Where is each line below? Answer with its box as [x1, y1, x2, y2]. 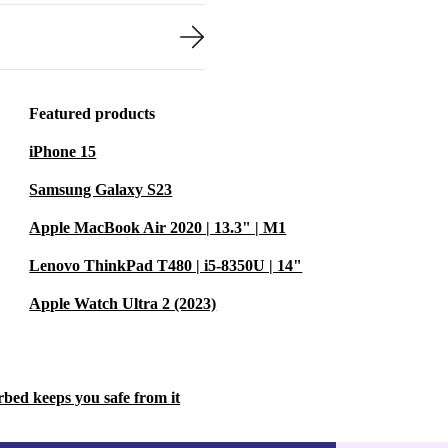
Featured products [29, 105, 156, 122]
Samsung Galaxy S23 [29, 181, 173, 198]
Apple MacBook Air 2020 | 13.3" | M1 [29, 219, 287, 236]
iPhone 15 [29, 143, 97, 160]
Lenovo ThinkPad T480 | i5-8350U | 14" [29, 257, 303, 274]
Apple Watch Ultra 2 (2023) [29, 295, 217, 312]
